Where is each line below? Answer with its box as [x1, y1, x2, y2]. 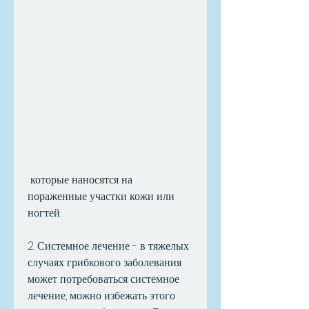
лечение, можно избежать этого [28, 288, 175, 304]
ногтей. [28, 205, 61, 221]
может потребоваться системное [28, 271, 179, 288]
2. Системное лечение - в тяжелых [28, 238, 189, 255]
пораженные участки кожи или [28, 188, 175, 205]
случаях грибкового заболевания [28, 255, 181, 271]
